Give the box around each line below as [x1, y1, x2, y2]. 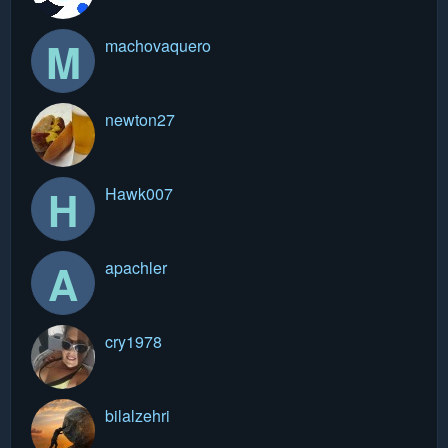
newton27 [105, 107, 175, 131]
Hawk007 [105, 181, 173, 205]
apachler [105, 255, 167, 279]
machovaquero [105, 33, 211, 57]
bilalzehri [105, 403, 170, 427]
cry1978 [105, 329, 162, 353]
